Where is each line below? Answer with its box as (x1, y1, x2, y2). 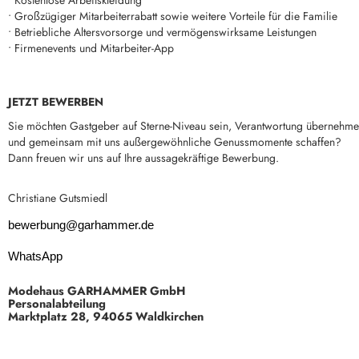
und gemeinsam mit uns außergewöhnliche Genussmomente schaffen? (8, 134, 341, 150)
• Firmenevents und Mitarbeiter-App (8, 40, 174, 56)
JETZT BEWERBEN (8, 94, 103, 110)
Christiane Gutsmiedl (8, 190, 111, 206)
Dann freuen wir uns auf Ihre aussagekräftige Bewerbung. (8, 150, 279, 166)
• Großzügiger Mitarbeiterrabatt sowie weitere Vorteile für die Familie (8, 8, 337, 24)
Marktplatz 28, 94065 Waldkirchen (8, 308, 204, 325)
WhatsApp (8, 250, 63, 263)
